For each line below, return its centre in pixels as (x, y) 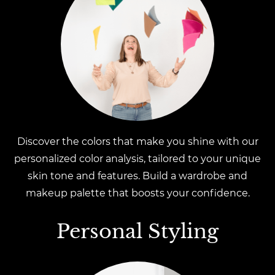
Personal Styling (137, 231)
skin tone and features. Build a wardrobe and (137, 176)
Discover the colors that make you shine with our (137, 141)
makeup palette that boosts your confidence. (137, 193)
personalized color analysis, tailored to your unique (137, 159)
